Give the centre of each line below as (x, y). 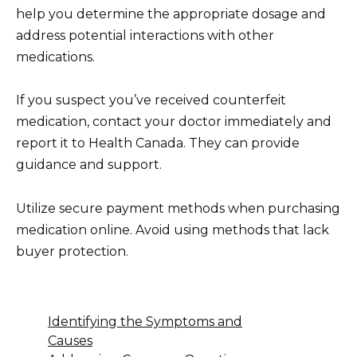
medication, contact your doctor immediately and (174, 122)
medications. (55, 57)
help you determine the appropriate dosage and (171, 14)
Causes (70, 340)
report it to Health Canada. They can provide (158, 143)
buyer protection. (72, 251)
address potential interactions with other (145, 36)
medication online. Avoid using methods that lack (173, 229)
